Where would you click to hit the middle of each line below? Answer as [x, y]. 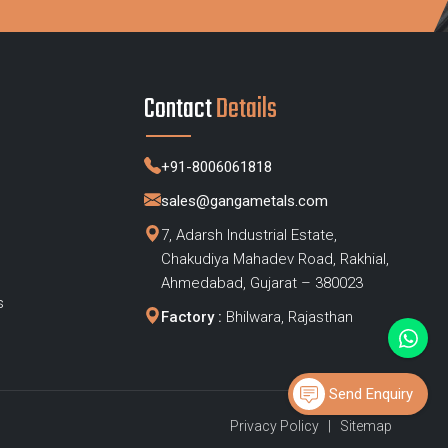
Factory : [191, 317]
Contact [179, 109]
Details [246, 109]
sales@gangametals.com [244, 201]
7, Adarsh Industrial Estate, [248, 235]
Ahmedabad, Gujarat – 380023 [261, 283]
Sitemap [365, 426]
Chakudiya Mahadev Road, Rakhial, [274, 259]
